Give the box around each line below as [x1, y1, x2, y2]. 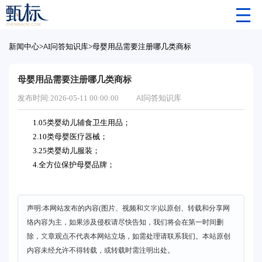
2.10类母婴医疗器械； [33, 132, 109, 141]
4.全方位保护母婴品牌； [33, 160, 115, 169]
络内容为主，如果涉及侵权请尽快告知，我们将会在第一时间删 [27, 217, 223, 227]
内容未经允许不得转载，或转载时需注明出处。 [27, 245, 174, 255]
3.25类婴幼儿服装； [33, 146, 102, 155]
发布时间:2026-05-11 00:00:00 [18, 92, 119, 103]
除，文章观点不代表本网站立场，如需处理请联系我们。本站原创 [27, 231, 230, 241]
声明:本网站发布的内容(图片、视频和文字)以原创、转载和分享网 [27, 203, 230, 213]
